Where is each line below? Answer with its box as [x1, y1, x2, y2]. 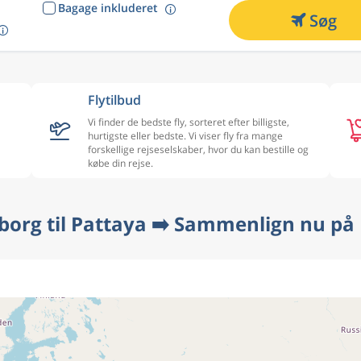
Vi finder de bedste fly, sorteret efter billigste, [88, 115, 289, 129]
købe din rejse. [88, 156, 153, 170]
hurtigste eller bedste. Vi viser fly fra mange [88, 129, 283, 143]
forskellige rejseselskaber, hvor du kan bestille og [88, 143, 309, 156]
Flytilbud [88, 91, 141, 109]
